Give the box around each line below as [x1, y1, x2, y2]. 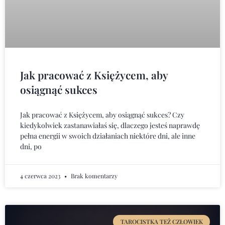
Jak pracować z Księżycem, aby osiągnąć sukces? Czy [20, 110, 184, 120]
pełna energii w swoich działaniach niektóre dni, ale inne [20, 131, 195, 141]
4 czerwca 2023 [20, 172, 62, 180]
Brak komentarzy [69, 172, 118, 180]
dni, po [20, 142, 42, 152]
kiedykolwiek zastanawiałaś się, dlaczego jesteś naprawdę [20, 121, 200, 131]
